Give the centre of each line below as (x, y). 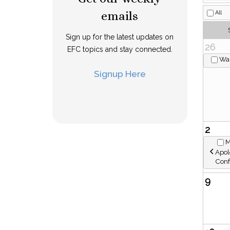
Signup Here (120, 74)
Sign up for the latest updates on (120, 37)
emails (120, 16)
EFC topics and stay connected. (120, 49)
